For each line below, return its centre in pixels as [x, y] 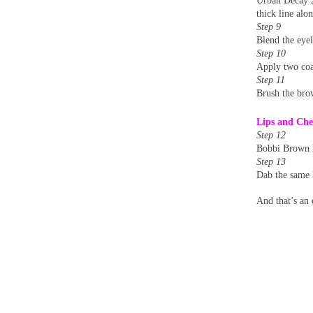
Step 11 [271, 80]
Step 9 [269, 27]
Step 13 [271, 161]
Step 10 [271, 53]
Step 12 [271, 135]
